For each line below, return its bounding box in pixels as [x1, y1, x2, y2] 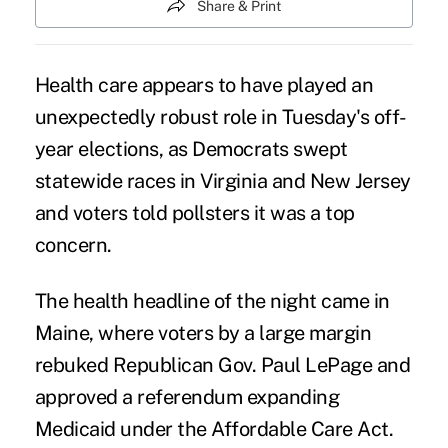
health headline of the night [68, 288, 322, 313]
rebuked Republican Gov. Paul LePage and [34, 352, 411, 377]
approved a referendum [34, 384, 243, 409]
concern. [34, 232, 112, 257]
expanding [242, 384, 340, 409]
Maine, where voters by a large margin [34, 320, 372, 345]
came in [321, 288, 390, 313]
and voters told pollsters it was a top [34, 200, 355, 225]
